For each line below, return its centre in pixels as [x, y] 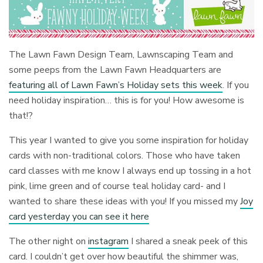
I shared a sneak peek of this [188, 242]
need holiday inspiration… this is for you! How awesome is [127, 101]
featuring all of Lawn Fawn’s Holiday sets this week [116, 85]
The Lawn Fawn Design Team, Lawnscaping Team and [121, 55]
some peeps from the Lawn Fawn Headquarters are [115, 70]
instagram [109, 242]
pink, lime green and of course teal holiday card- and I [117, 186]
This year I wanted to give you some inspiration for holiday [129, 141]
